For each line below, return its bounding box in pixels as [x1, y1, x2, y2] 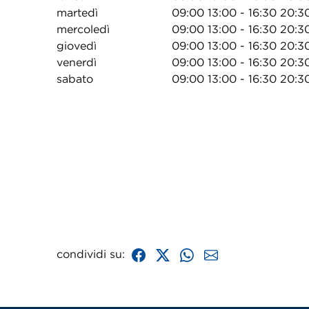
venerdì [57, 56, 97, 68]
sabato [57, 72, 93, 85]
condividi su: [57, 248, 128, 260]
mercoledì [57, 23, 110, 35]
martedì [57, 6, 98, 19]
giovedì [57, 39, 97, 52]
